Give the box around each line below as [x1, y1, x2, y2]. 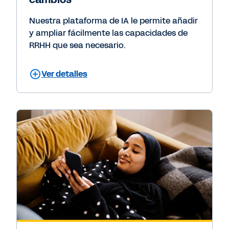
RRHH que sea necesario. [29, 39, 126, 51]
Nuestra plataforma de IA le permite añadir [29, 14, 198, 27]
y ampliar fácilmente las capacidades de [29, 27, 188, 39]
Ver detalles [41, 67, 87, 80]
